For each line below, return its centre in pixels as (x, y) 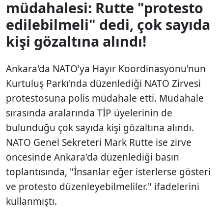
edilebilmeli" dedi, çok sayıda (108, 24)
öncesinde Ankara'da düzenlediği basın (93, 157)
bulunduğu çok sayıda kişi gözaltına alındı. (100, 127)
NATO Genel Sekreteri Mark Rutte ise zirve (99, 142)
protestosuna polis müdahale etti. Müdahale (105, 98)
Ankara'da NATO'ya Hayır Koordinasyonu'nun (106, 69)
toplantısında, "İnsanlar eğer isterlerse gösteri (108, 172)
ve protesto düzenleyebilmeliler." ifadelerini (103, 186)
